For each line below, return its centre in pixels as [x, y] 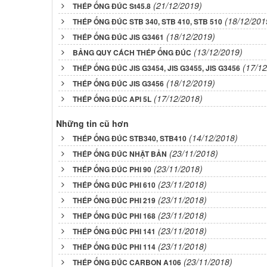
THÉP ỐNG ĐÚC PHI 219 [114, 200]
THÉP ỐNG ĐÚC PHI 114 [114, 246]
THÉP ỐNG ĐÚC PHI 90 [112, 169]
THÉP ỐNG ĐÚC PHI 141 [114, 231]
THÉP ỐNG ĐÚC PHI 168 [114, 215]
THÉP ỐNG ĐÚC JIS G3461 [118, 37]
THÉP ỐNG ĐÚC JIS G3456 [118, 83]
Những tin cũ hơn [92, 123]
